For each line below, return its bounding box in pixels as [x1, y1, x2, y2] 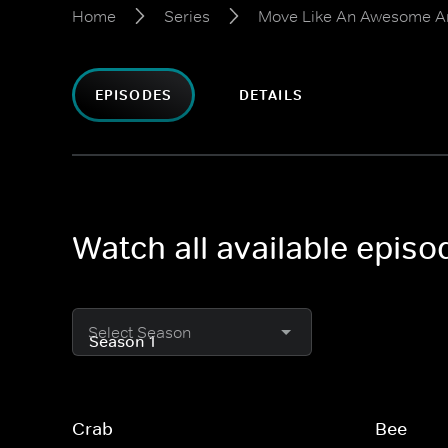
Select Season [88, 322, 191, 342]
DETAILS [238, 86, 303, 104]
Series [164, 6, 210, 26]
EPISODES [95, 86, 172, 104]
